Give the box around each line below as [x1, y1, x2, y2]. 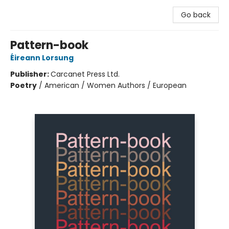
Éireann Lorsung [10, 53, 74, 63]
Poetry [10, 80, 37, 90]
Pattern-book [10, 37, 88, 53]
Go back [181, 10, 211, 20]
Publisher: [10, 69, 51, 79]
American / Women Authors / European [44, 80, 187, 90]
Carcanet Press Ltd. [51, 69, 120, 79]
